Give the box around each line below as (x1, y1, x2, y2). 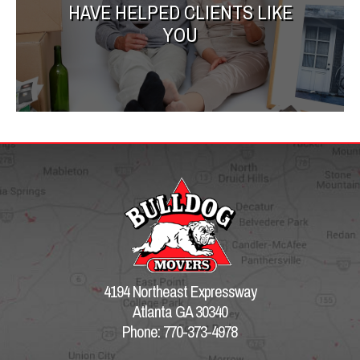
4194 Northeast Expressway (103, 280, 256, 302)
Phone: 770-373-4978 (122, 320, 238, 342)
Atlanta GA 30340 (132, 300, 227, 322)
